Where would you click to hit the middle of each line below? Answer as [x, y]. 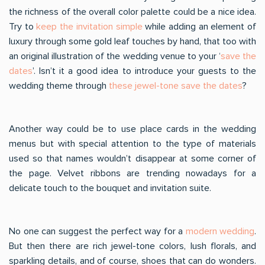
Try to [23, 27]
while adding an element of [199, 27]
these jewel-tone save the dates [175, 86]
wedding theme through [59, 86]
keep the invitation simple [89, 27]
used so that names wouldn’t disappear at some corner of [132, 159]
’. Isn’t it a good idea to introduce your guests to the [144, 71]
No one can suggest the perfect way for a [97, 231]
